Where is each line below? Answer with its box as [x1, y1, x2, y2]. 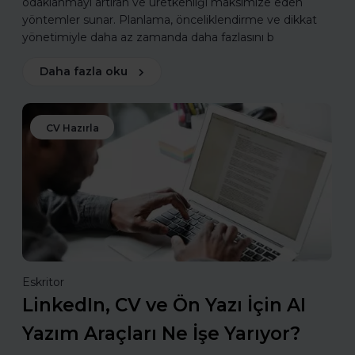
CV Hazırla [46, 122, 99, 135]
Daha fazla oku [40, 64, 128, 79]
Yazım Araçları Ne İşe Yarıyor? [22, 323, 300, 345]
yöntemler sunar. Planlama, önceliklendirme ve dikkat [22, 13, 317, 28]
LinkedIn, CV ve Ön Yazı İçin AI [22, 294, 306, 317]
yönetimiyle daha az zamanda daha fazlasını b [22, 30, 274, 45]
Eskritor [22, 275, 64, 290]
